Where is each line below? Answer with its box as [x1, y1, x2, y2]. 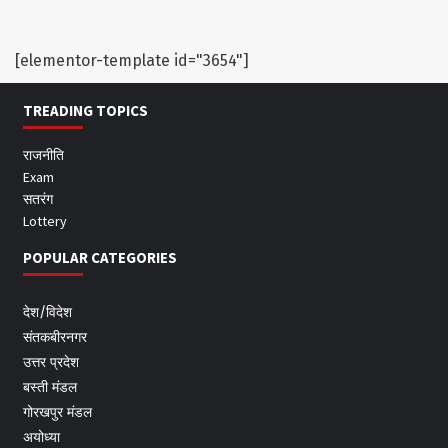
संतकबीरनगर [22, 329, 87, 347]
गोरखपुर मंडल [22, 404, 92, 422]
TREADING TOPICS [22, 101, 148, 121]
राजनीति [22, 146, 64, 165]
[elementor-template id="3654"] [15, 51, 249, 71]
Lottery [22, 212, 67, 231]
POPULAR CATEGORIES [22, 248, 177, 268]
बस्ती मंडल [22, 379, 77, 397]
